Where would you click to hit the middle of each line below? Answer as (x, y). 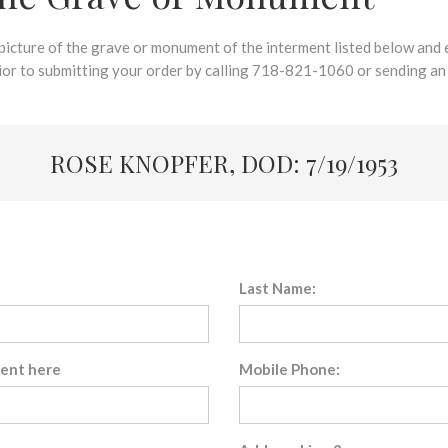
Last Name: (277, 288)
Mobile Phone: (289, 369)
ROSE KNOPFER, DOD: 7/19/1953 (224, 163)
